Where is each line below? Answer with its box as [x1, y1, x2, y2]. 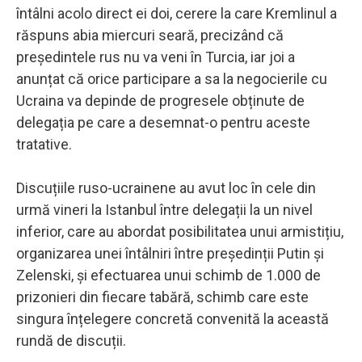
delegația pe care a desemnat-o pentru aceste [16, 113, 310, 131]
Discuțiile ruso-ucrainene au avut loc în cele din [16, 179, 316, 196]
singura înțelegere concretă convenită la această [16, 309, 329, 327]
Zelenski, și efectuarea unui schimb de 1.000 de [16, 266, 321, 284]
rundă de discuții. [16, 331, 126, 349]
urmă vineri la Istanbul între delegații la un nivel [16, 200, 313, 218]
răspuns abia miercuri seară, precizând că [16, 26, 284, 44]
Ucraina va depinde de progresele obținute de [16, 91, 305, 109]
